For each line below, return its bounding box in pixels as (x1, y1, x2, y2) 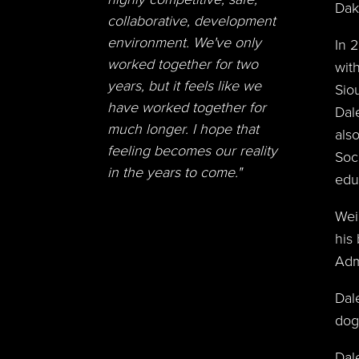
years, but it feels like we (107, 77, 262, 95)
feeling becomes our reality (107, 142, 278, 160)
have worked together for (107, 99, 267, 117)
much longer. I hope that (107, 120, 260, 139)
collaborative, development (107, 12, 276, 30)
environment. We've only (107, 34, 262, 52)
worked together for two (107, 55, 259, 74)
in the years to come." (107, 163, 243, 182)
